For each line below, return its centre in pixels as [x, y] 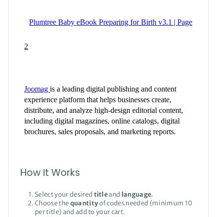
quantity [85, 203]
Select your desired [64, 194]
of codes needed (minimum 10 [146, 203]
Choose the [53, 203]
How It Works [50, 172]
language [136, 194]
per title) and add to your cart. [80, 212]
